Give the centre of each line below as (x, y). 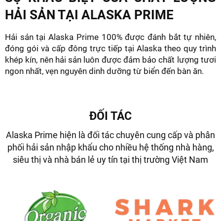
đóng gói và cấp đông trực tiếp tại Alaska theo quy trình (110, 48)
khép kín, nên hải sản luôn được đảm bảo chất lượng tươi (110, 59)
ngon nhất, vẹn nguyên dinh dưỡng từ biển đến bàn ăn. (104, 71)
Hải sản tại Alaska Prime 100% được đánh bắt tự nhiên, (110, 37)
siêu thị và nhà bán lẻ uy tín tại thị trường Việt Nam (110, 159)
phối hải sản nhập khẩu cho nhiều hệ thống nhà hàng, (110, 147)
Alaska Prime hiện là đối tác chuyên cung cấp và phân (110, 135)
